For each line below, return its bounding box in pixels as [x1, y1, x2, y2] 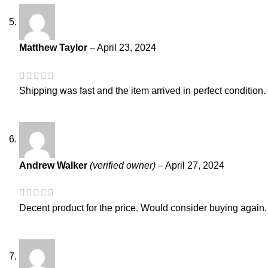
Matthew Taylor [19, 42, 90, 53]
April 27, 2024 [165, 160, 224, 170]
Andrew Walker [19, 160, 90, 170]
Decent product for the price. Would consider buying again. [19, 202, 267, 213]
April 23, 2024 [97, 42, 156, 53]
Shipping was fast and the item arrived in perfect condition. [19, 85, 266, 96]
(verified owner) [90, 160, 156, 170]
